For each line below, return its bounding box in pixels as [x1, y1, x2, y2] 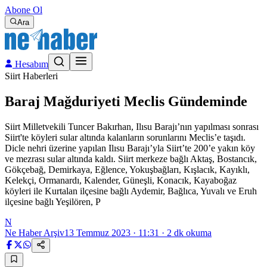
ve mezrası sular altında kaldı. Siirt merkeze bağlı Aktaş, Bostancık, [5, 153, 257, 164]
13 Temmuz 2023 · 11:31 [64, 227, 159, 238]
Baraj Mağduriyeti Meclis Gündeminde [5, 93, 247, 109]
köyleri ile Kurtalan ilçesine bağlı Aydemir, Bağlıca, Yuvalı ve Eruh [5, 185, 257, 196]
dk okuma [172, 227, 212, 238]
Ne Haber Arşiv [5, 227, 64, 238]
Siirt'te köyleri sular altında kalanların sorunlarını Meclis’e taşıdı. [5, 132, 246, 142]
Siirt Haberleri [5, 71, 58, 81]
